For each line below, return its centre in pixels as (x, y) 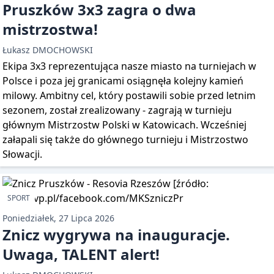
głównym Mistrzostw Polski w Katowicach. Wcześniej (124, 125)
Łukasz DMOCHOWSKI (48, 50)
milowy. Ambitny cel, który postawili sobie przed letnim (129, 95)
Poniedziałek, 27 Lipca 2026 (58, 218)
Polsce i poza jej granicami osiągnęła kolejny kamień (123, 81)
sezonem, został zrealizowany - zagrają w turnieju (117, 110)
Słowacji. (22, 154)
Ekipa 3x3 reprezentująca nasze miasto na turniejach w (129, 66)
